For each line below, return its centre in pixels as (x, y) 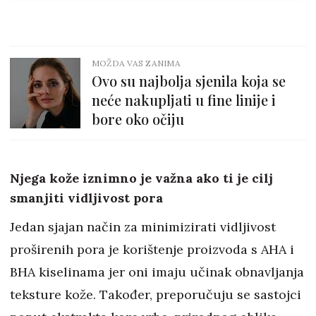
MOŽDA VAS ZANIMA (136, 63)
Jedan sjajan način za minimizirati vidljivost (143, 227)
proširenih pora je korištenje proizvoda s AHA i (152, 250)
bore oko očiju (138, 119)
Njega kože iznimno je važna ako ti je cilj (141, 178)
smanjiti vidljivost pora (86, 198)
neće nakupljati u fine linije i (184, 100)
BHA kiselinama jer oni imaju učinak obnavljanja (157, 272)
